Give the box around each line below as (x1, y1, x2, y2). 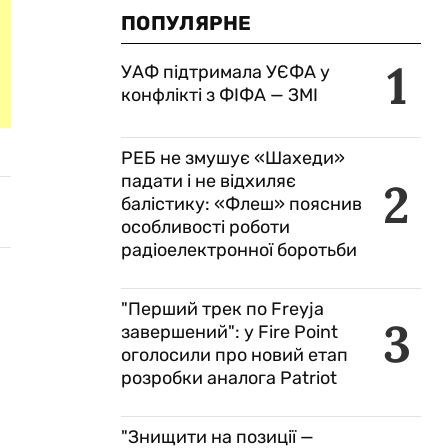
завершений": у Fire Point (121, 321, 338, 343)
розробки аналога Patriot (121, 367, 337, 389)
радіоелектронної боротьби (121, 239, 357, 261)
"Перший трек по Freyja (121, 298, 324, 320)
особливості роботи (121, 216, 290, 238)
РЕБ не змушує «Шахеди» (121, 147, 345, 169)
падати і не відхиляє (121, 170, 296, 192)
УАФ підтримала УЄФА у (121, 61, 330, 83)
